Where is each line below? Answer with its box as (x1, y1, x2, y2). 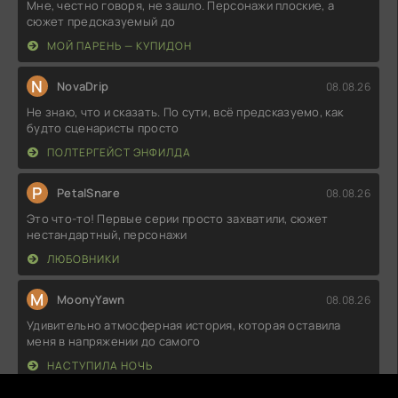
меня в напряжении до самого (27, 333, 201, 350)
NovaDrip (57, 78, 109, 95)
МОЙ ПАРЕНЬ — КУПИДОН (44, 38, 192, 54)
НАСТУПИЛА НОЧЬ (44, 358, 153, 374)
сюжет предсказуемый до (27, 13, 176, 30)
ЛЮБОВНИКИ (44, 251, 120, 267)
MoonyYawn (57, 291, 125, 308)
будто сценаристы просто (27, 120, 179, 137)
